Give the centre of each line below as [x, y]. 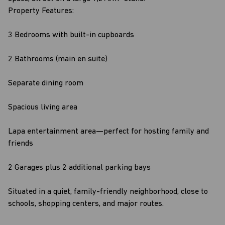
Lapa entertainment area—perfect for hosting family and [108, 132]
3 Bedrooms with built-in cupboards [71, 35]
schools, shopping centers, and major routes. [86, 204]
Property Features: [41, 11]
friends [21, 144]
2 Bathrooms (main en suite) [58, 59]
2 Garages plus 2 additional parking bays [79, 168]
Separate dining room [46, 83]
